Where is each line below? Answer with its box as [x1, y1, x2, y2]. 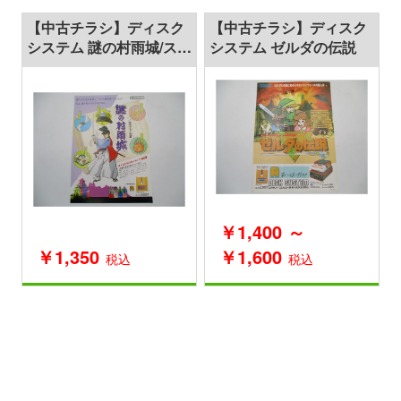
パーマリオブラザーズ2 [27, 55, 178, 77]
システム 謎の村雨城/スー [27, 36, 192, 57]
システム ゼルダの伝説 [209, 36, 356, 57]
